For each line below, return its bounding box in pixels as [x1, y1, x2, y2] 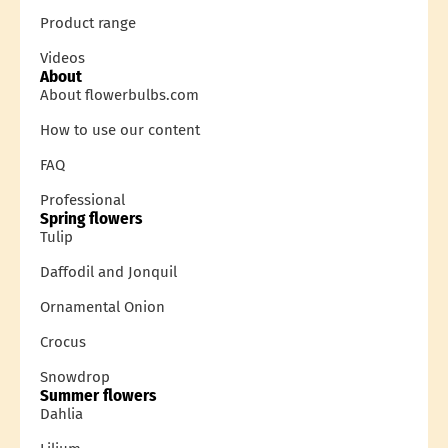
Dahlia [40, 404, 83, 423]
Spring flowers [40, 207, 142, 229]
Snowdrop [40, 367, 110, 386]
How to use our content [40, 120, 200, 139]
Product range [40, 13, 136, 32]
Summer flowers [40, 384, 156, 406]
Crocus [40, 332, 86, 351]
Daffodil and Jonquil [40, 262, 177, 281]
